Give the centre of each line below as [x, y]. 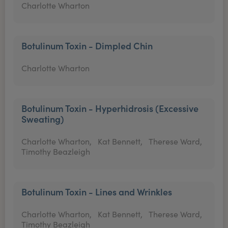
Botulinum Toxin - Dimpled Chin [87, 46]
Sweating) [43, 119]
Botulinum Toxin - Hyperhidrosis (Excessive [110, 108]
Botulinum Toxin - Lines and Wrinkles [97, 192]
